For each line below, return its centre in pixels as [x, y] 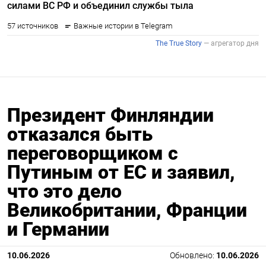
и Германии [58, 229]
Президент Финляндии [110, 115]
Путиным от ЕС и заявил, [121, 172]
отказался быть [80, 134]
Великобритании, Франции [127, 210]
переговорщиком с [93, 153]
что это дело [64, 191]
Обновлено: [193, 255]
